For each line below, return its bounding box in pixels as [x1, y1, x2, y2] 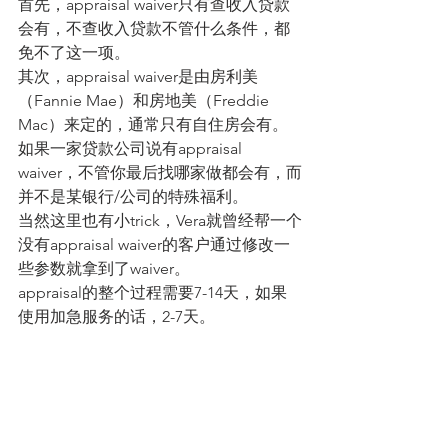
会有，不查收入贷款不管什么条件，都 [18, 18, 290, 38]
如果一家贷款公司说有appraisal [18, 138, 246, 158]
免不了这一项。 [18, 42, 130, 62]
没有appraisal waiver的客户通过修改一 [18, 234, 290, 254]
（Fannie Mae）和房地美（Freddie [18, 90, 273, 110]
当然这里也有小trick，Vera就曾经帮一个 [18, 210, 302, 230]
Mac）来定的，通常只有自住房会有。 [18, 114, 288, 134]
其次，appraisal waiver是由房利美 [18, 66, 258, 86]
